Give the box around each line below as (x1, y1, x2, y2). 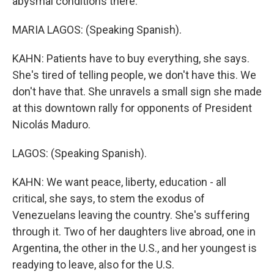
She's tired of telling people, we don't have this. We (12, 68, 256, 81)
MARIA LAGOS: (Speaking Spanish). (12, 23, 182, 36)
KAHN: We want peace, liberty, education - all (12, 176, 226, 188)
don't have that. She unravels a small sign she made (12, 85, 262, 98)
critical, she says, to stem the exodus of (12, 192, 205, 205)
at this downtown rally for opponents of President (12, 102, 252, 114)
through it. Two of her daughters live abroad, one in (12, 225, 256, 238)
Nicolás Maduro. (12, 118, 91, 131)
